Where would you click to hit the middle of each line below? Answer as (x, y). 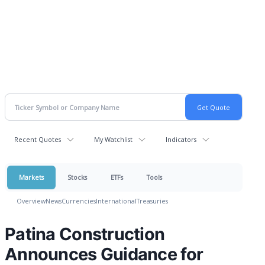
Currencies (79, 201)
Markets (31, 177)
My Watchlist (113, 139)
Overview (31, 201)
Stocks (77, 177)
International (116, 201)
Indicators (181, 139)
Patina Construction (85, 234)
